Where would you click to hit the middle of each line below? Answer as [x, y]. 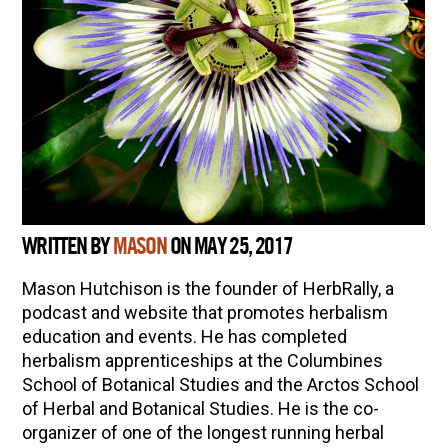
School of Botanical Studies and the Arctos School [220, 384]
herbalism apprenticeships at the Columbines [202, 360]
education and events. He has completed [184, 336]
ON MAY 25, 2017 [229, 246]
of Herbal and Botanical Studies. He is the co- [200, 408]
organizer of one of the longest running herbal [202, 432]
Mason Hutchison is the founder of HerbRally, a [207, 288]
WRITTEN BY [67, 246]
